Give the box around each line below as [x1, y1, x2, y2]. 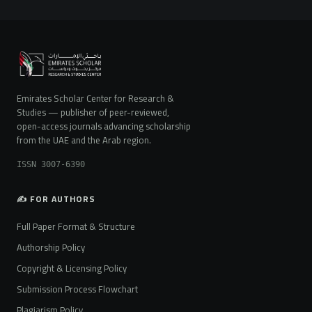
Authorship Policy [17, 239, 85, 256]
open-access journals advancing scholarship [17, 118, 191, 135]
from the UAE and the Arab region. [17, 132, 151, 149]
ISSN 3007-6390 [17, 159, 85, 170]
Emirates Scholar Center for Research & [17, 90, 174, 107]
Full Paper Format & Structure [17, 218, 135, 235]
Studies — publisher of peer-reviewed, [17, 104, 169, 121]
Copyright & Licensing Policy [17, 260, 127, 277]
